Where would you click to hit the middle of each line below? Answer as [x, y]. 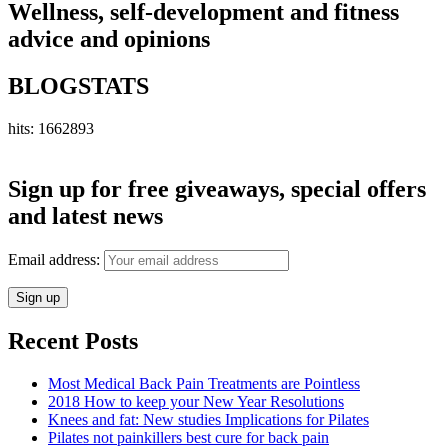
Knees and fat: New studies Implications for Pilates [208, 419]
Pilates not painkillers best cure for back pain [188, 437]
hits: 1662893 [51, 129]
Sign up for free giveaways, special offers [217, 189]
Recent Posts [73, 341]
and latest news [85, 216]
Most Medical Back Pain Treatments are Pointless [204, 383]
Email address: [56, 260]
